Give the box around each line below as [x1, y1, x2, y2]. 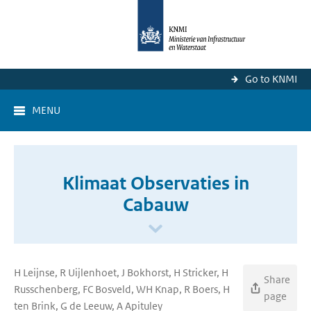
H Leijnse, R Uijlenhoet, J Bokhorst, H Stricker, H [14, 266, 228, 279]
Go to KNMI [245, 72, 297, 85]
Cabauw [122, 194, 189, 216]
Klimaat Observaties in [62, 172, 249, 194]
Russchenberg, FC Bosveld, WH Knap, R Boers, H [14, 283, 230, 296]
